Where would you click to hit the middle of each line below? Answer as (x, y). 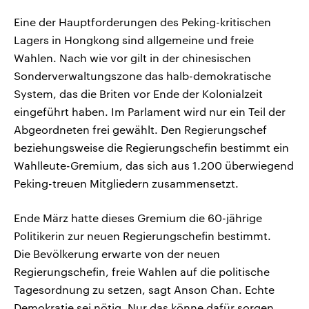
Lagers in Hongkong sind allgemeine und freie (134, 40)
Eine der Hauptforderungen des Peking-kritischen (142, 22)
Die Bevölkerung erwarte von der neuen (117, 254)
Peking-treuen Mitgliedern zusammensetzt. (126, 183)
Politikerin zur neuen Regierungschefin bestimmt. (142, 236)
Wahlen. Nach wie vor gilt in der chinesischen (132, 58)
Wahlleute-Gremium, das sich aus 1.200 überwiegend (154, 166)
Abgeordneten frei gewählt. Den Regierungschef (140, 130)
